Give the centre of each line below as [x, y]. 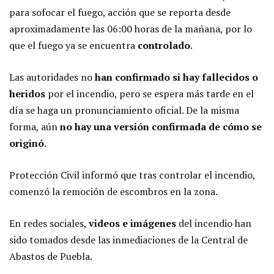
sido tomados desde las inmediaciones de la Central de [128, 239]
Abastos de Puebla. [51, 256]
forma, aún [35, 126]
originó [27, 143]
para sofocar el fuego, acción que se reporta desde [120, 12]
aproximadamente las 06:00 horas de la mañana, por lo [131, 28]
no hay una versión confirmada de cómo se [161, 126]
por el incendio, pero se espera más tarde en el [150, 93]
